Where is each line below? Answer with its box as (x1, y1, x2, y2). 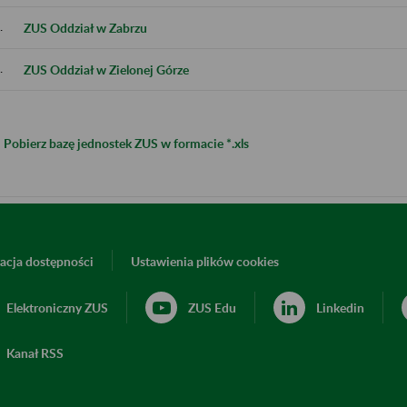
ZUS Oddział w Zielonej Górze (23, 61, 189, 77)
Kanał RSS (6, 344, 64, 361)
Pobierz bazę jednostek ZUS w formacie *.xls (4, 134, 249, 151)
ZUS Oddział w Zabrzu (23, 19, 147, 35)
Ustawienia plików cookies (131, 253, 279, 269)
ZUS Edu (188, 299, 236, 315)
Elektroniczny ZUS (6, 299, 108, 315)
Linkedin (316, 299, 364, 315)
